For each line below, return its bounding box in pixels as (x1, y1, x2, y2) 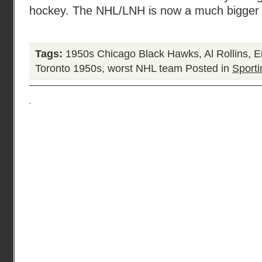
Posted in (182, 63, 232, 74)
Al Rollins (204, 48, 248, 60)
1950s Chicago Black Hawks (65, 48, 199, 60)
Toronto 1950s (35, 63, 102, 74)
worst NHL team (108, 63, 182, 74)
